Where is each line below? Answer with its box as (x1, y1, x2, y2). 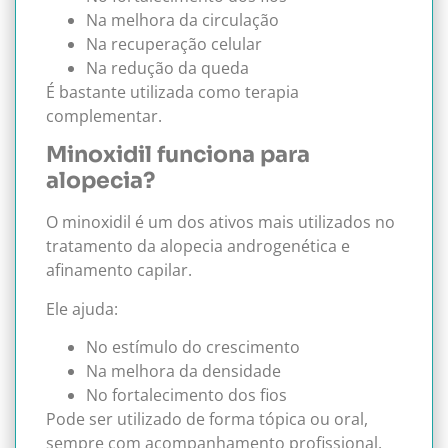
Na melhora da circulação (86, 8, 279, 31)
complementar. (46, 104, 162, 127)
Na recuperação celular (86, 32, 262, 55)
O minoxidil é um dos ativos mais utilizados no (46, 211, 395, 234)
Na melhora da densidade (86, 360, 281, 383)
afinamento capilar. (46, 259, 192, 282)
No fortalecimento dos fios (86, 384, 287, 407)
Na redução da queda (86, 56, 249, 79)
